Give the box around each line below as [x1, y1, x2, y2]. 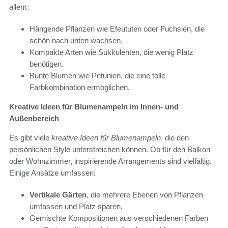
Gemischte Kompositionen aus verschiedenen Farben [30, 213, 208, 222]
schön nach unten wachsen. [30, 36, 123, 45]
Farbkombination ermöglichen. [30, 82, 130, 92]
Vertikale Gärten [30, 190, 87, 199]
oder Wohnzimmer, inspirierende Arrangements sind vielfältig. [9, 156, 212, 165]
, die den [161, 133, 189, 142]
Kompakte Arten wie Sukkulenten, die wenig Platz [30, 47, 193, 56]
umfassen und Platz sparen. [30, 202, 123, 211]
